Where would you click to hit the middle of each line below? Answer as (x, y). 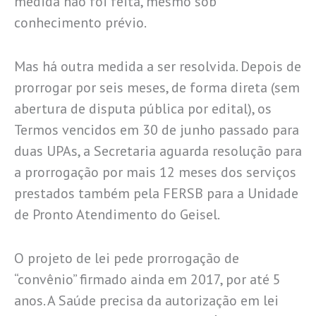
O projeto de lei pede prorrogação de (127, 258)
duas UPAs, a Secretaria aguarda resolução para (158, 151)
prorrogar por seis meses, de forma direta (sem (157, 87)
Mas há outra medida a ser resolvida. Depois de (158, 66)
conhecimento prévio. (80, 22)
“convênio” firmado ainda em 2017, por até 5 (147, 279)
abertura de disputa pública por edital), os (143, 108)
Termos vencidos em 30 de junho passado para (157, 129)
